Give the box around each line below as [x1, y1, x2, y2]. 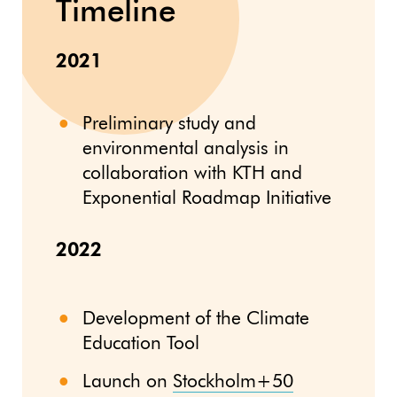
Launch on [82, 373, 173, 393]
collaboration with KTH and [82, 164, 302, 183]
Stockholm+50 [173, 373, 293, 393]
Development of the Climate [82, 310, 309, 330]
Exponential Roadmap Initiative [82, 189, 331, 208]
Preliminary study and [82, 114, 256, 134]
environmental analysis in [82, 139, 289, 159]
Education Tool [82, 335, 199, 354]
